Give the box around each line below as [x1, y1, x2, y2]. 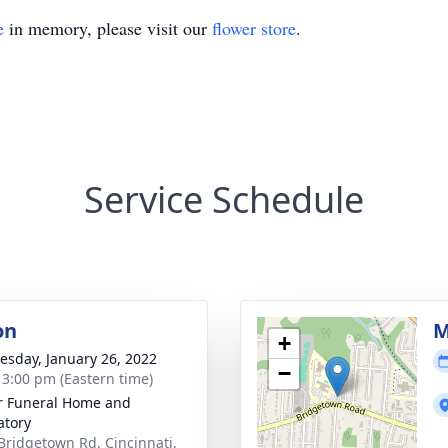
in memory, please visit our [4, 16, 212, 40]
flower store [212, 16, 296, 40]
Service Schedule [84, 175, 364, 224]
